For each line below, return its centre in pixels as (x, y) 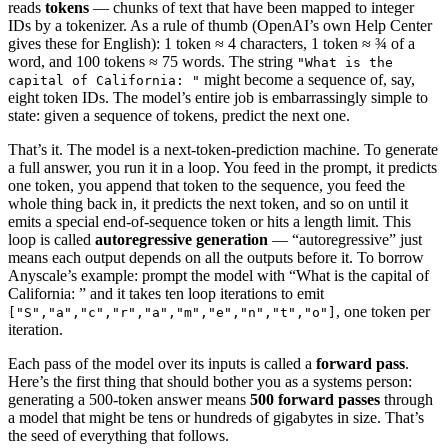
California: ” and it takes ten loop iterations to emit (166, 293)
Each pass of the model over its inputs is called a (162, 363)
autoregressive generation (181, 239)
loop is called (51, 239)
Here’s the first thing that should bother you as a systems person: (210, 381)
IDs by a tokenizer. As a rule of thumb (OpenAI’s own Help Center (220, 25)
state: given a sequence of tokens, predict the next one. (179, 115)
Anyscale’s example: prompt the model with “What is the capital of (218, 275)
